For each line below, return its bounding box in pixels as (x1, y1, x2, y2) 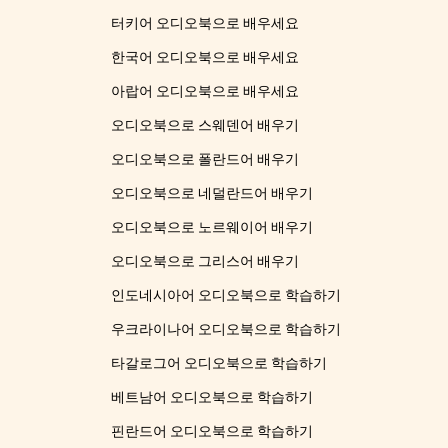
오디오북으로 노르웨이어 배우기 (111, 219, 314, 236)
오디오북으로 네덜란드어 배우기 (111, 185, 314, 202)
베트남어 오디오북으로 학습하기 (111, 389, 314, 406)
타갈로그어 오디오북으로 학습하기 (111, 355, 328, 372)
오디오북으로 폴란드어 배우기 (111, 151, 300, 168)
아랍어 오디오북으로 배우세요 (111, 83, 300, 100)
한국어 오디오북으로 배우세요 (111, 49, 300, 66)
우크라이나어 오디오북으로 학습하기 (111, 321, 342, 338)
